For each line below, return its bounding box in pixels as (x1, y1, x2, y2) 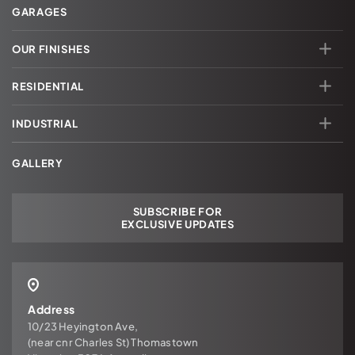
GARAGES (12, 6, 67, 19)
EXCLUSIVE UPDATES (120, 218, 235, 231)
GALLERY (12, 157, 63, 170)
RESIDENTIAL (12, 80, 85, 94)
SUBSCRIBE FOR (132, 205, 223, 219)
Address (28, 301, 75, 316)
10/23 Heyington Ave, (28, 319, 138, 333)
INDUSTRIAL (12, 117, 78, 131)
